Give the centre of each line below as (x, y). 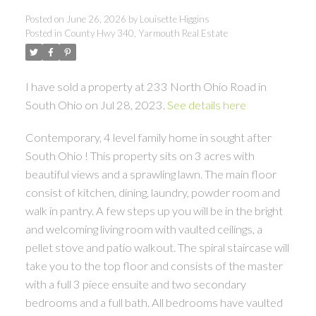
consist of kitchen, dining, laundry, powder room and (152, 192)
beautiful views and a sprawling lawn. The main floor (151, 174)
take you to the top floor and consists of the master (154, 265)
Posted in (43, 33)
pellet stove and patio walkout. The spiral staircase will (157, 247)
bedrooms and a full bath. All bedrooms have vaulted (154, 302)
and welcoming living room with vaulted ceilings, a (144, 229)
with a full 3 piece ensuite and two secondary (135, 284)
